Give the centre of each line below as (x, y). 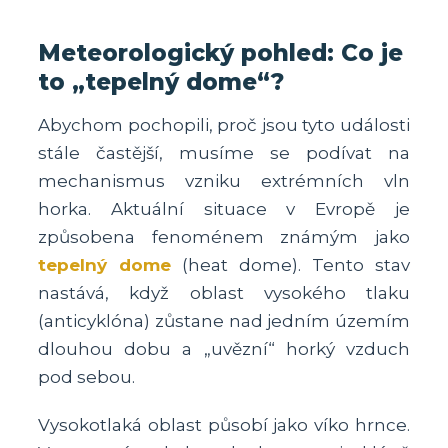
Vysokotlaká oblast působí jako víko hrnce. (224, 424)
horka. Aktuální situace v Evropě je (224, 208)
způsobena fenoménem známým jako (224, 236)
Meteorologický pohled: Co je (221, 52)
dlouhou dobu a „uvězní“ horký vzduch (224, 348)
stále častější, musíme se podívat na (224, 152)
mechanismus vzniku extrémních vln (224, 180)
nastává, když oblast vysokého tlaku (224, 292)
